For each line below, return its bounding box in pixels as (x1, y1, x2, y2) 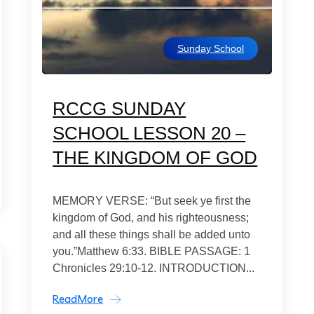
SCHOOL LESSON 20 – (53, 123, 246, 144)
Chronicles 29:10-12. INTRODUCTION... (53, 262, 255, 274)
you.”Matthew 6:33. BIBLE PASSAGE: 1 (53, 245, 251, 257)
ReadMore (53, 292, 104, 306)
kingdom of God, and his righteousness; (53, 212, 250, 224)
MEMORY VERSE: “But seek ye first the (53, 195, 252, 207)
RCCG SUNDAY (53, 98, 186, 119)
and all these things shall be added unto (53, 228, 251, 240)
